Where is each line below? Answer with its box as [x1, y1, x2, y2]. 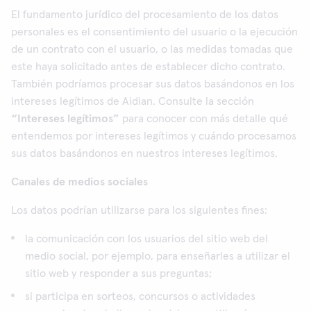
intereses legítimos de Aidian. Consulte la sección [11, 96, 254, 107]
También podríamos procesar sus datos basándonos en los [11, 78, 294, 90]
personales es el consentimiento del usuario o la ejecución [11, 26, 298, 37]
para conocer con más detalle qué [119, 113, 288, 124]
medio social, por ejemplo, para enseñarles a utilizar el [25, 251, 290, 262]
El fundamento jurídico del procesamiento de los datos [11, 9, 278, 20]
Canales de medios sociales [11, 176, 148, 187]
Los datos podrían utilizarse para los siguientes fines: [11, 205, 267, 216]
